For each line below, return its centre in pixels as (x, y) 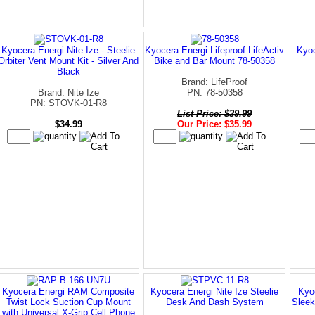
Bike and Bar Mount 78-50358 (214, 60)
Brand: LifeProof (214, 82)
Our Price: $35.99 (214, 124)
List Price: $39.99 (214, 113)
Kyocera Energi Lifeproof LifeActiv (214, 50)
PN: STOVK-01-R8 (68, 103)
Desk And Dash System (214, 302)
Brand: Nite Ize (68, 92)
